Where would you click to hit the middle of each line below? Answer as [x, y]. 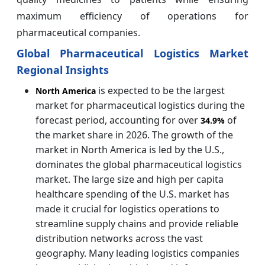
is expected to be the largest [160, 90]
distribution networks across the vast [119, 238]
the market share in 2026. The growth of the [134, 135]
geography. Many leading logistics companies [138, 253]
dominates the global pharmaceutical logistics [139, 164]
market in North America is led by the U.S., [130, 149]
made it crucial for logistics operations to [127, 209]
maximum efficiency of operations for [132, 16]
